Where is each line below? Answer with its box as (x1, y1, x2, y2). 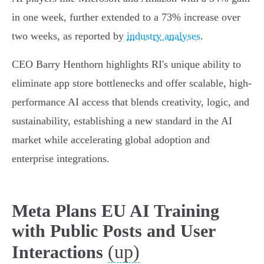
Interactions (12, 242, 103, 262)
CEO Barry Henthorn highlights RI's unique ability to (12, 58, 241, 71)
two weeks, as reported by (12, 30, 127, 42)
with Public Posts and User (12, 221, 215, 241)
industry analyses (127, 30, 200, 42)
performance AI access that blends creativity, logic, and (12, 96, 249, 108)
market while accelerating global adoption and (12, 134, 210, 146)
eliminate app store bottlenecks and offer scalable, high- (12, 77, 252, 90)
